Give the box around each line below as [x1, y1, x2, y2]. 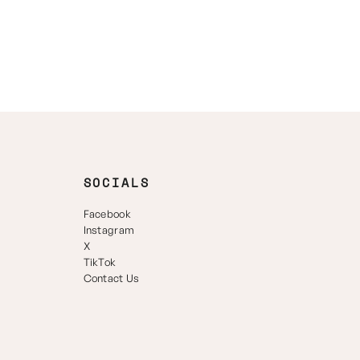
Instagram [83, 223, 135, 236]
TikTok [83, 255, 117, 268]
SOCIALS [83, 174, 151, 191]
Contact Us [83, 271, 140, 284]
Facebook [83, 207, 132, 220]
